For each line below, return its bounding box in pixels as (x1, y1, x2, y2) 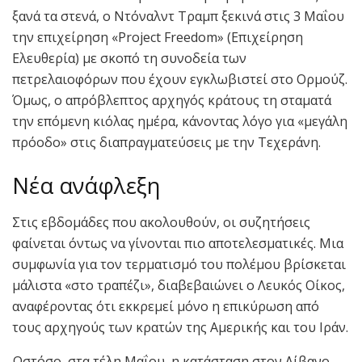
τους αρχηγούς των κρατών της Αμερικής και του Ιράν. (12, 318, 348, 336)
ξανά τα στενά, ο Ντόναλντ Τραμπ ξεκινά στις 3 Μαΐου (12, 7, 344, 26)
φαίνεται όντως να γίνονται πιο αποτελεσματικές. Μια (12, 234, 343, 252)
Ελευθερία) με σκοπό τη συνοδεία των (12, 49, 246, 68)
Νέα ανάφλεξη (12, 170, 161, 201)
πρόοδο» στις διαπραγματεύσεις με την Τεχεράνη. (12, 133, 321, 152)
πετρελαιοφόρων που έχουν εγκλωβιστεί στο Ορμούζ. (12, 70, 347, 89)
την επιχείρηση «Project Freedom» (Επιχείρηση (12, 28, 303, 47)
